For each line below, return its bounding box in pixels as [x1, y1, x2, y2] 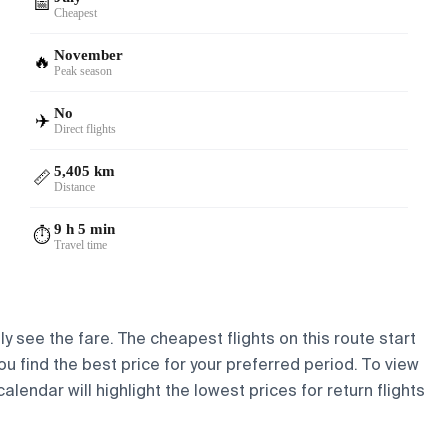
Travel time [54, 237, 108, 252]
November [54, 46, 124, 63]
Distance [54, 179, 96, 194]
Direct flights [54, 121, 117, 136]
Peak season [54, 63, 113, 78]
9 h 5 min [54, 220, 116, 237]
